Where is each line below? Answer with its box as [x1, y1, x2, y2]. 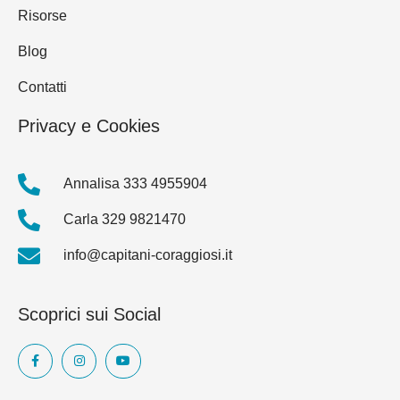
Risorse [18, 7, 67, 23]
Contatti [18, 79, 67, 95]
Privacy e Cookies [18, 115, 160, 136]
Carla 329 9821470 [63, 212, 187, 228]
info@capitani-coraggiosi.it [63, 247, 233, 263]
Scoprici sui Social [18, 304, 161, 324]
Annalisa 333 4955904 [63, 176, 208, 192]
